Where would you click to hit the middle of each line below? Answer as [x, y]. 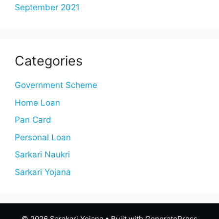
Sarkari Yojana [43, 172]
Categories [49, 61]
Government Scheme [56, 85]
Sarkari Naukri [42, 155]
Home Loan [37, 102]
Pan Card [33, 120]
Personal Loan [43, 137]
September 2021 [47, 8]
